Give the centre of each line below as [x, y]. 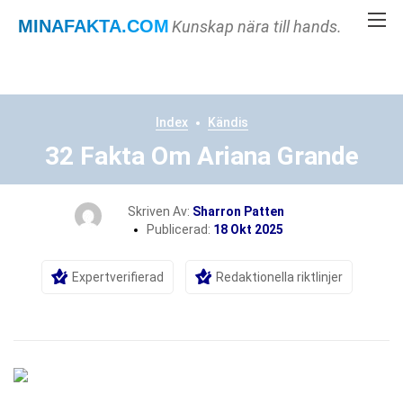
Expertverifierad [118, 277]
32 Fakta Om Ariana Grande [201, 156]
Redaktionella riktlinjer [279, 277]
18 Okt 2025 [248, 229]
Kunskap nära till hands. [257, 27]
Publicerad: [180, 229]
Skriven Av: [160, 211]
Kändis [228, 122]
